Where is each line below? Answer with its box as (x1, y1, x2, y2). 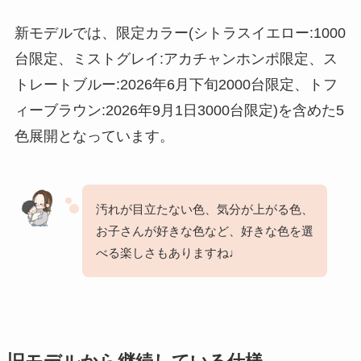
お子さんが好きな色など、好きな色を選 (95, 223, 313, 238)
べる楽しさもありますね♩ (95, 245, 241, 259)
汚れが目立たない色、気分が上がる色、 (95, 201, 313, 216)
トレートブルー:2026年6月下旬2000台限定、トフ (14, 76, 338, 93)
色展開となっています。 (14, 127, 174, 144)
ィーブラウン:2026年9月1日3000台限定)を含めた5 (14, 102, 344, 118)
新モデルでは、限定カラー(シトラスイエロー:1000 (14, 24, 346, 41)
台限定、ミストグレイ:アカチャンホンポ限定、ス (14, 50, 338, 67)
